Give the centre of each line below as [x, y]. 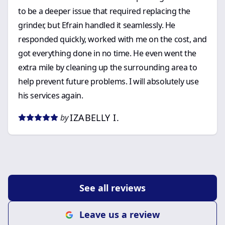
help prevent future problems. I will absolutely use [108, 81]
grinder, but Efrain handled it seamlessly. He [97, 25]
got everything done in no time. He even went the [107, 53]
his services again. [51, 95]
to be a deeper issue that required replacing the [104, 11]
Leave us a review [120, 214]
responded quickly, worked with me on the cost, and [113, 39]
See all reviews [113, 188]
